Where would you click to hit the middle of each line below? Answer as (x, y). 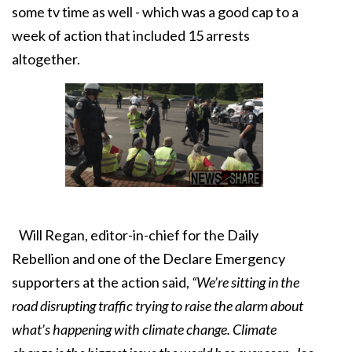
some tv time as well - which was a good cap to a (155, 12)
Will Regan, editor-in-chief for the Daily (135, 235)
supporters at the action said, (101, 282)
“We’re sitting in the (244, 282)
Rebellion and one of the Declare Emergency (148, 259)
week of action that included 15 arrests (131, 35)
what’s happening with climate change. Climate (144, 330)
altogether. (46, 59)
